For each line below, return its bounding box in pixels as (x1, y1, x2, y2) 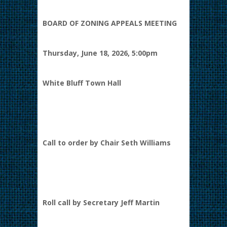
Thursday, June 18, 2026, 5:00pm (43, 48, 158, 58)
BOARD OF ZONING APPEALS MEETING (43, 18, 177, 28)
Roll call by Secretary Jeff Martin (43, 198, 160, 207)
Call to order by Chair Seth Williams (43, 138, 171, 147)
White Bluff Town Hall (43, 78, 121, 88)
